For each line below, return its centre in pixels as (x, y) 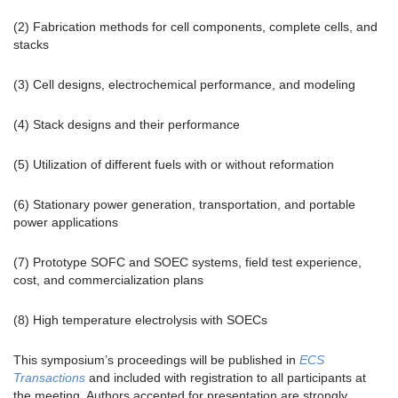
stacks (31, 44)
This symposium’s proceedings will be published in (156, 359)
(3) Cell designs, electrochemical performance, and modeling (184, 84)
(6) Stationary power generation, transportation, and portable (184, 204)
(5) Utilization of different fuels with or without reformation (174, 164)
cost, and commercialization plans (108, 279)
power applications (66, 222)
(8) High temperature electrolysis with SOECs (140, 319)
